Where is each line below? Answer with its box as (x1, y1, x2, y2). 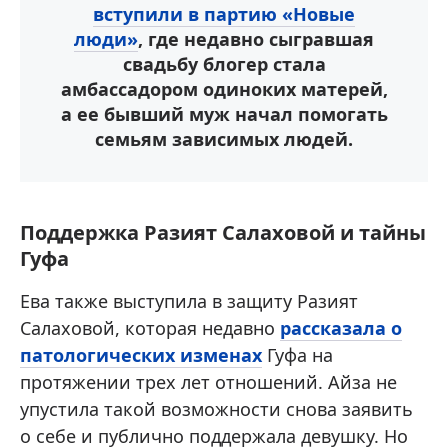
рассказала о (280, 316, 402, 341)
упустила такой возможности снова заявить (20, 397, 413, 422)
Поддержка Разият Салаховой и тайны (20, 219, 426, 247)
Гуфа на (262, 343, 333, 368)
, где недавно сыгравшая (138, 27, 374, 52)
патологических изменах (20, 343, 262, 368)
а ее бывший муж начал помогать (60, 102, 388, 127)
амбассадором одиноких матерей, (60, 77, 388, 102)
